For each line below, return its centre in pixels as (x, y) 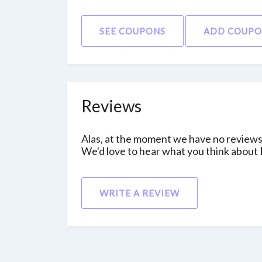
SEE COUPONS (132, 31)
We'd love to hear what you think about (170, 151)
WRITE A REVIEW (139, 193)
